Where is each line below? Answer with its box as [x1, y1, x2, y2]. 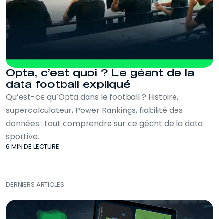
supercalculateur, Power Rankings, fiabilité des [6, 105, 183, 116]
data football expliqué [6, 80, 131, 89]
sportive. [6, 131, 39, 142]
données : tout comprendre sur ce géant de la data [6, 118, 203, 129]
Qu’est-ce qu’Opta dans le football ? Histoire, [6, 91, 178, 103]
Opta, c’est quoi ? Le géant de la [6, 68, 194, 78]
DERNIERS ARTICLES [6, 180, 64, 189]
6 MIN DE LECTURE [6, 142, 59, 151]
